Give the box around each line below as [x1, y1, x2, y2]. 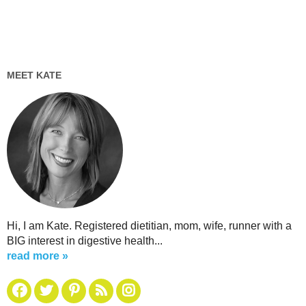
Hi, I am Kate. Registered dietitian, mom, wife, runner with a [7, 219, 292, 232]
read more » [7, 249, 68, 262]
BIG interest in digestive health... [7, 234, 163, 247]
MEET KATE [7, 69, 61, 81]
